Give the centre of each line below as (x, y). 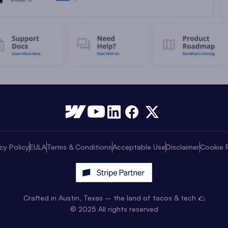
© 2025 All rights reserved (114, 209)
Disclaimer (182, 147)
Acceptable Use (139, 147)
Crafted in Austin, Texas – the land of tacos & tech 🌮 (114, 197)
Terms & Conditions (79, 147)
